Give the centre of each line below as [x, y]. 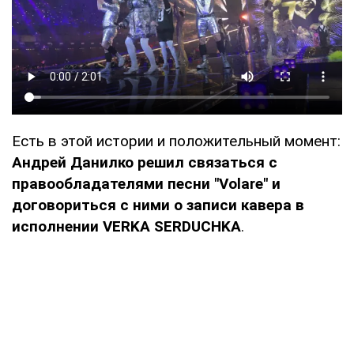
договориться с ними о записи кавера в [158, 205]
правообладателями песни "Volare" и [146, 183]
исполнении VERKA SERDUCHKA [126, 226]
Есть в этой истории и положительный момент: [176, 141]
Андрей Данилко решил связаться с [145, 162]
